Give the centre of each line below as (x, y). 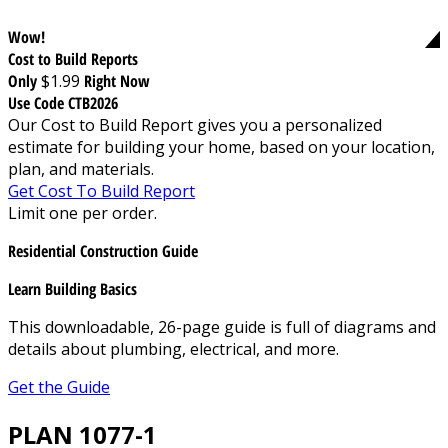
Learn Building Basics (72, 288)
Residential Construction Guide (103, 250)
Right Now (117, 80)
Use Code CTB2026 (63, 102)
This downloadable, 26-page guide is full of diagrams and (222, 326)
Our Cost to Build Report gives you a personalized (195, 124)
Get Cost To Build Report (101, 190)
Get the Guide (59, 386)
